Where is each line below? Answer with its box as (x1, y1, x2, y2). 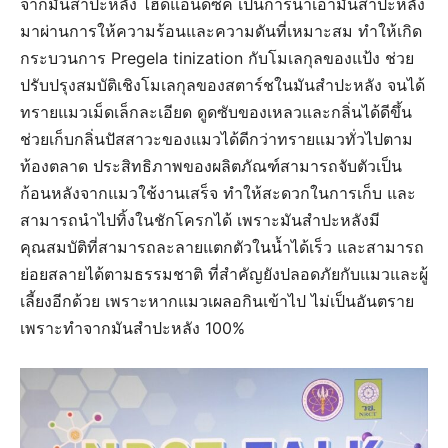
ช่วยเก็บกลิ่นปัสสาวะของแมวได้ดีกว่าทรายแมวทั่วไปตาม (20, 128, 413, 149)
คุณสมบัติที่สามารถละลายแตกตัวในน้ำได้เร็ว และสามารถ (20, 236, 424, 257)
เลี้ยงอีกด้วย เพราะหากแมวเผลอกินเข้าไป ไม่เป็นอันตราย (20, 290, 414, 311)
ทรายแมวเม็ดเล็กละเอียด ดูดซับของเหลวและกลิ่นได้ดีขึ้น (20, 101, 412, 122)
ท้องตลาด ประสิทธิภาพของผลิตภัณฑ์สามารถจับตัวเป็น (20, 155, 402, 176)
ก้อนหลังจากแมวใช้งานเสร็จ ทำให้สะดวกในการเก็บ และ (20, 182, 416, 203)
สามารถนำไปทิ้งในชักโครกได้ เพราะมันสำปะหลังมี (20, 209, 380, 230)
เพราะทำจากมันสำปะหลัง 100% (20, 317, 245, 338)
